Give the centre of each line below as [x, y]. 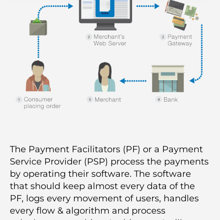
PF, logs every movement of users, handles [104, 199]
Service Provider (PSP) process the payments [109, 162]
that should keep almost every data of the [102, 186]
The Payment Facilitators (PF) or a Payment [106, 150]
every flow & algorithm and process [88, 211]
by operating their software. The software [100, 174]
